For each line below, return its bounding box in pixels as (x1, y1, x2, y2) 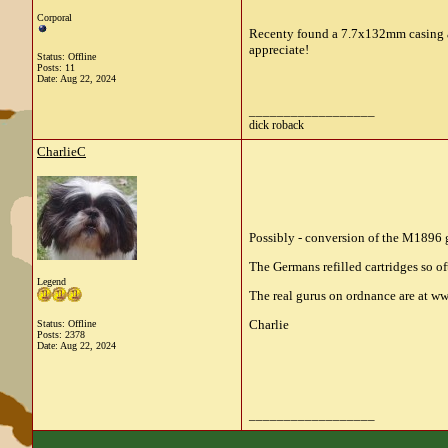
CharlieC (37, 144, 86, 159)
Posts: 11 (37, 62, 75, 73)
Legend (37, 276, 66, 287)
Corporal (37, 12, 72, 23)
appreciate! (249, 42, 309, 57)
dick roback (249, 119, 304, 132)
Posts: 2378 (37, 329, 85, 340)
